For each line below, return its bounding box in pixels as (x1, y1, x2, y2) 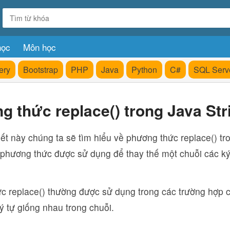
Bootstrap (23, 64, 58, 75)
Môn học (23, 41, 56, 53)
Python (131, 64, 157, 75)
